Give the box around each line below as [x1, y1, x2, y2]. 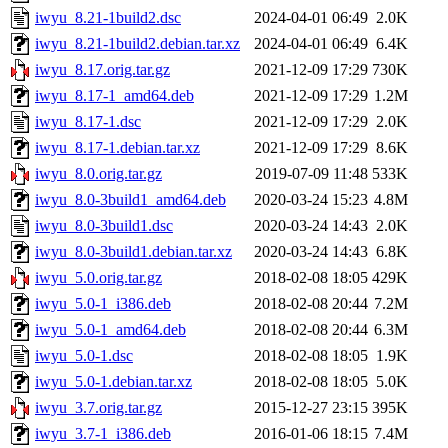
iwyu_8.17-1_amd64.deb [35, 87, 194, 105]
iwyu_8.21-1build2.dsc [35, 9, 181, 27]
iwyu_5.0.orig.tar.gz [35, 269, 162, 287]
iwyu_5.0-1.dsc [35, 347, 133, 365]
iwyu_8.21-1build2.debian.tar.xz [35, 35, 240, 53]
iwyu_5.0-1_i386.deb [35, 295, 171, 313]
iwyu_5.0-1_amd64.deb [35, 321, 186, 339]
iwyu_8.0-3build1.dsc [35, 217, 173, 235]
